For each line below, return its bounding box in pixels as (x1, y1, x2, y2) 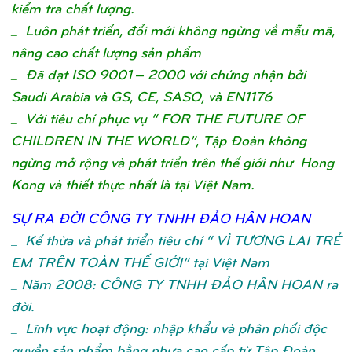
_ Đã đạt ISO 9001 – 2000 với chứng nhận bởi (11, 64, 306, 83)
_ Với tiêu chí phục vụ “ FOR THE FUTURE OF (11, 108, 304, 127)
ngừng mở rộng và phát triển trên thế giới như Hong (11, 152, 334, 171)
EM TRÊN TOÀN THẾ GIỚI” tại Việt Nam (11, 252, 269, 271)
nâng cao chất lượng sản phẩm (11, 42, 201, 61)
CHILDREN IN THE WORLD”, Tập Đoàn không (11, 130, 306, 149)
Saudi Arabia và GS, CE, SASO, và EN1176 (11, 86, 272, 105)
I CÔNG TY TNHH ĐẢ (80, 208, 219, 227)
